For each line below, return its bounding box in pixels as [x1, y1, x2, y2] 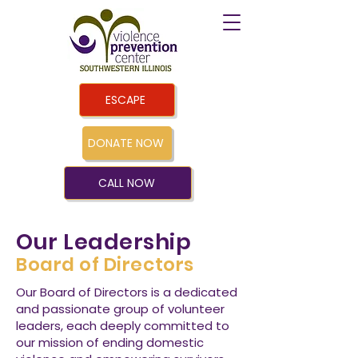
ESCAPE [105, 91, 145, 108]
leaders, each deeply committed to [16, 317, 229, 334]
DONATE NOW [87, 134, 164, 151]
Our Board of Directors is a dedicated [16, 284, 237, 300]
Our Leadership [16, 227, 192, 257]
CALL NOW [97, 174, 155, 191]
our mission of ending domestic [16, 334, 204, 351]
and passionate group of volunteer [16, 300, 225, 317]
